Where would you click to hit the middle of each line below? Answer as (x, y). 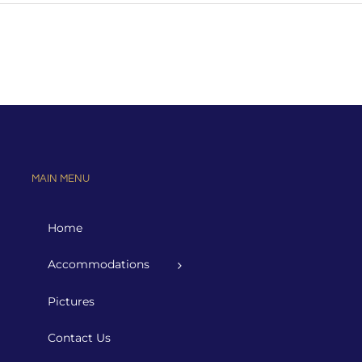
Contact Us (79, 338)
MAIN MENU (61, 179)
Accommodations (99, 264)
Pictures (71, 302)
